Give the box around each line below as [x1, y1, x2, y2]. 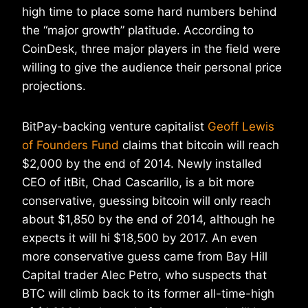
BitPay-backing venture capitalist [22, 120, 208, 134]
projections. [22, 79, 86, 93]
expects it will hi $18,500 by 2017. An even [22, 231, 257, 245]
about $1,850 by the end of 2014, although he [22, 212, 275, 227]
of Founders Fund [22, 138, 119, 153]
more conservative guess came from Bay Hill [22, 250, 267, 264]
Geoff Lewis [208, 120, 274, 134]
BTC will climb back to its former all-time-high [22, 287, 274, 301]
